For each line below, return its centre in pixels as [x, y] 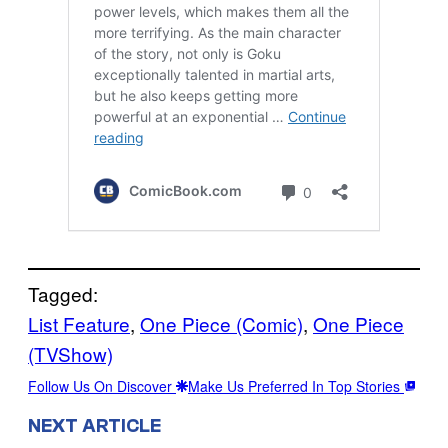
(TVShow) [70, 354]
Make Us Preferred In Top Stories [296, 386]
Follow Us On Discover [102, 386]
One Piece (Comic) [221, 324]
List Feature [79, 324]
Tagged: [63, 294]
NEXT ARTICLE [94, 426]
